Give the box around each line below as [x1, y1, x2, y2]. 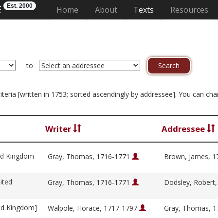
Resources [170, 4, 208, 15]
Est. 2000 [7, 2, 33, 9]
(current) [78, 4, 110, 15]
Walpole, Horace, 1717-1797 [48, 203, 139, 213]
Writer [45, 123, 73, 135]
